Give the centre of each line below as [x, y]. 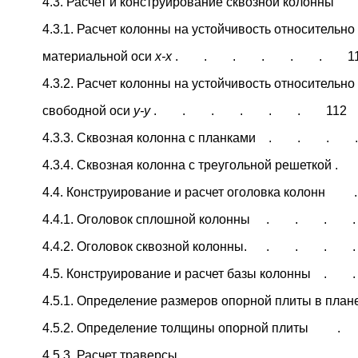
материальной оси [99, 56]
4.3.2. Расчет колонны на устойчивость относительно [199, 83]
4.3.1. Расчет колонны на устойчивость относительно [199, 29]
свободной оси [88, 110]
